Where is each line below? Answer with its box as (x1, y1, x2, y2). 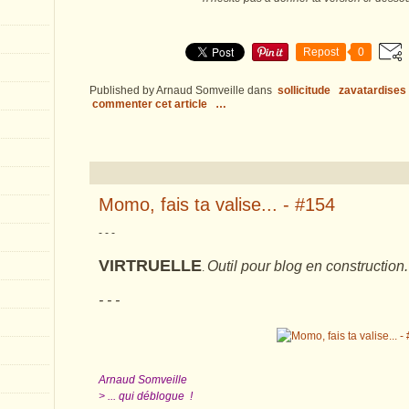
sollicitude (278, 84, 330, 97)
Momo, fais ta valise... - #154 (99, 194, 335, 215)
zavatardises (339, 84, 406, 97)
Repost (303, 46, 339, 58)
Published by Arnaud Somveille (89, 84, 245, 97)
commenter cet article (92, 98, 210, 110)
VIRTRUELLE (99, 257, 202, 275)
